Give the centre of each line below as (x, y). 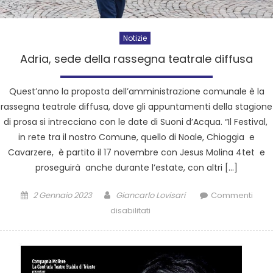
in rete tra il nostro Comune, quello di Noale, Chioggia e (136, 137)
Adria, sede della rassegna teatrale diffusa (136, 58)
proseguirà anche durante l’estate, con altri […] (136, 167)
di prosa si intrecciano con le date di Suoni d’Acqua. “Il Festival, (136, 122)
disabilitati (130, 210)
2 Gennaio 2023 (62, 195)
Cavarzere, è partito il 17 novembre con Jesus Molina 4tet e (136, 152)
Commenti (232, 195)
